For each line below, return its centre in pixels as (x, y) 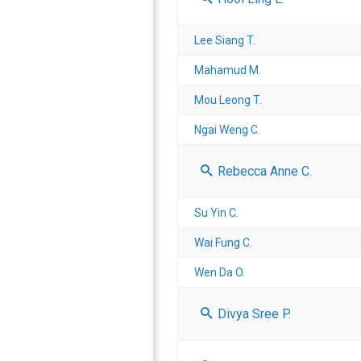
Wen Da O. (220, 272)
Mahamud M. (228, 70)
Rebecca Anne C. (263, 171)
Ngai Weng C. (227, 129)
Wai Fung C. (223, 242)
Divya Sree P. (253, 313)
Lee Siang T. (225, 40)
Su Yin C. (216, 212)
